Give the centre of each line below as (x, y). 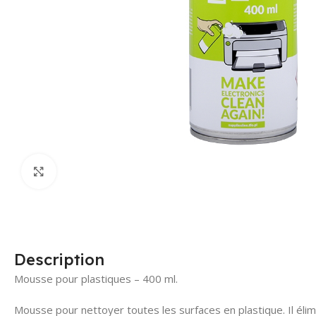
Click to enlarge (95, 171)
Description (59, 259)
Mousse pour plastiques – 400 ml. (96, 278)
